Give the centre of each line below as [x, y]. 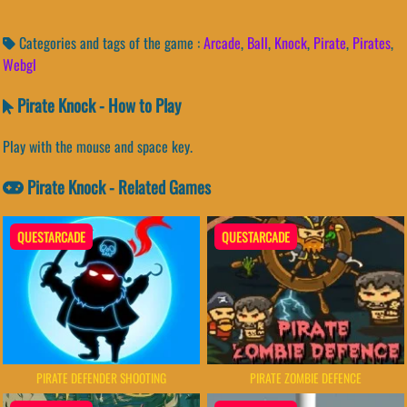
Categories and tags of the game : [109, 43]
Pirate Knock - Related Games [118, 186]
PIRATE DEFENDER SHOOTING [102, 377]
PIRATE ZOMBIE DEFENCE [305, 377]
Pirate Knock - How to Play [97, 105]
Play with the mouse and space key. [98, 146]
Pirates [372, 43]
